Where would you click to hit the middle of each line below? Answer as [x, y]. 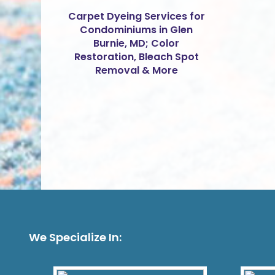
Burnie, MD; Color [137, 44]
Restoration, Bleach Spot [136, 57]
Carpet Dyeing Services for [136, 17]
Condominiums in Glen [137, 30]
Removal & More [136, 71]
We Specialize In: [75, 237]
